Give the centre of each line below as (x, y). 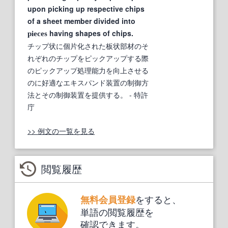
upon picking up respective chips (86, 8)
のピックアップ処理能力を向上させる (88, 70)
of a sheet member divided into (81, 21)
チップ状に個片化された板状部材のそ (88, 46)
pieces (37, 33)
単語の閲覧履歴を (117, 211)
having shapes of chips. (90, 33)
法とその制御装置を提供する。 (77, 94)
